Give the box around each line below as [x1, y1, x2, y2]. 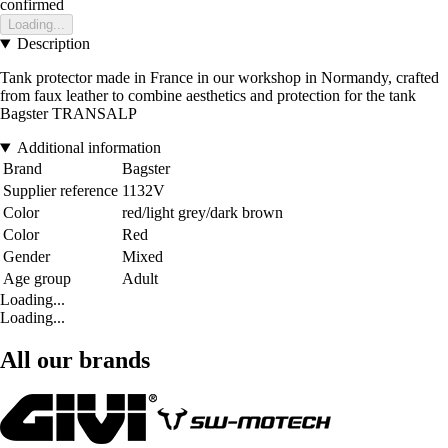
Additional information [16, 139, 161, 157]
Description [16, 35, 90, 53]
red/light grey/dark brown [122, 204, 283, 222]
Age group [3, 270, 71, 288]
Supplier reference [3, 182, 118, 200]
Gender [3, 248, 50, 266]
